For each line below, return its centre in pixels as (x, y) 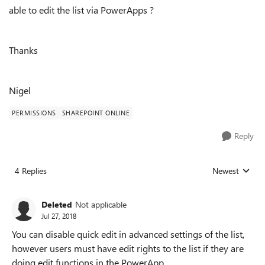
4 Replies (31, 171)
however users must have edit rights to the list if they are (128, 248)
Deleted (57, 204)
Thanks (23, 50)
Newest (226, 171)
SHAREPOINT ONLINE (96, 113)
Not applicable (101, 204)
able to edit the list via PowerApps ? (81, 10)
